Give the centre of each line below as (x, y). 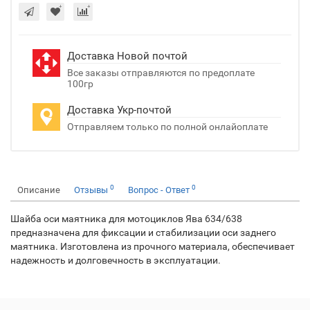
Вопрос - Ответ (160, 190)
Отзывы (92, 190)
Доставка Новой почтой (127, 56)
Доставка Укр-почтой (119, 110)
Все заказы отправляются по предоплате (161, 73)
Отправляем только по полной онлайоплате (167, 127)
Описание (39, 190)
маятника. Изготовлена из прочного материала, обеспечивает (153, 246)
